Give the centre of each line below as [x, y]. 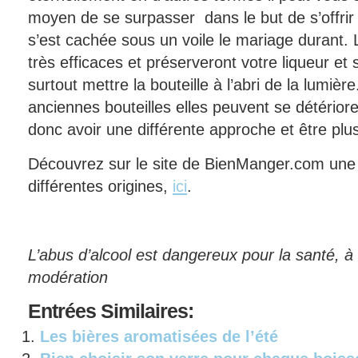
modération [68, 277]
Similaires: [145, 310]
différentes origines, [100, 186]
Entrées [62, 310]
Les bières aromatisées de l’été [159, 336]
